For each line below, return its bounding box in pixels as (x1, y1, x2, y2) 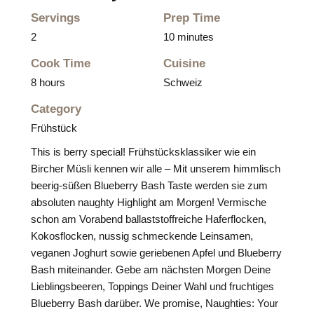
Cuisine (163, 57, 205, 70)
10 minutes (163, 31, 214, 43)
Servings (31, 11, 80, 25)
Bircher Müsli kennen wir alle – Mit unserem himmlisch (31, 163, 280, 175)
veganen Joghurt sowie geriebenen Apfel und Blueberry (31, 247, 282, 259)
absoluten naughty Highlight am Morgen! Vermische (31, 196, 266, 208)
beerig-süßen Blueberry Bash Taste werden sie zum (31, 179, 268, 191)
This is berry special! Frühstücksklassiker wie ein (31, 146, 256, 158)
